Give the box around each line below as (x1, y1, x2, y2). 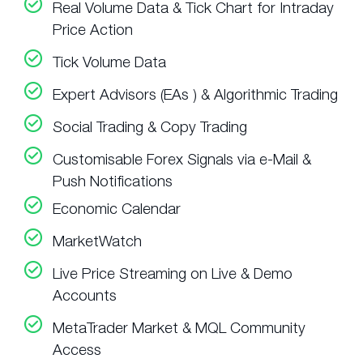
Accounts (53, 286, 117, 305)
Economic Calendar (53, 199, 181, 218)
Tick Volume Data (53, 53, 166, 71)
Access (53, 340, 101, 359)
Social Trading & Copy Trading (53, 117, 247, 136)
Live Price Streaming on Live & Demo (53, 264, 293, 283)
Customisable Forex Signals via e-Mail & (53, 150, 311, 169)
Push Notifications (53, 172, 173, 190)
